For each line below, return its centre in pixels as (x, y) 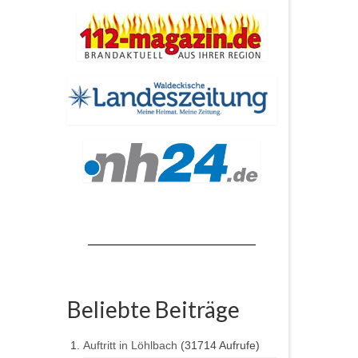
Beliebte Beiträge (153, 310)
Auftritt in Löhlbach (130, 346)
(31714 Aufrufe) (220, 346)
